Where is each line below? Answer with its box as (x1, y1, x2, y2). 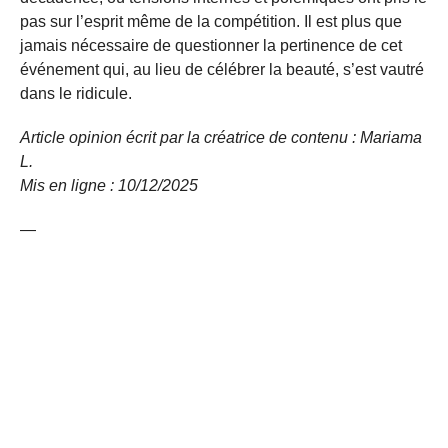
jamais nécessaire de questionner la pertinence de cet (20, 36, 402, 54)
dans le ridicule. (20, 84, 132, 102)
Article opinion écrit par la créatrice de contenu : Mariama (20, 128, 422, 146)
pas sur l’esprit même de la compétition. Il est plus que (20, 12, 402, 30)
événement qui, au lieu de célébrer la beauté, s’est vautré (20, 60, 424, 78)
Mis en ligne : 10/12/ (20, 176, 162, 194)
